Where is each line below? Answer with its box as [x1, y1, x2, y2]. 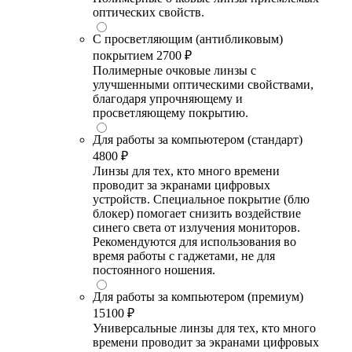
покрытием [93, 48, 153, 62]
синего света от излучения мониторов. [93, 220, 300, 234]
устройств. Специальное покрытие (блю [93, 192, 310, 206]
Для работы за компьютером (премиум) [93, 289, 303, 303]
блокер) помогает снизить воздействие [93, 206, 301, 220]
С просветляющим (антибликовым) [93, 31, 283, 46]
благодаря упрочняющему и [93, 91, 243, 105]
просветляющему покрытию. [93, 105, 248, 119]
